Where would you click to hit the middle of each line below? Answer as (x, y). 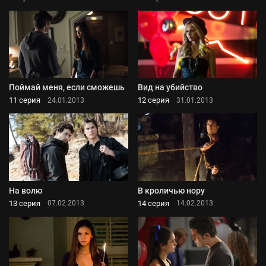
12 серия (153, 100)
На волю (26, 190)
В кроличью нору (171, 190)
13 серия (25, 203)
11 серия (25, 100)
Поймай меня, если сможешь (67, 88)
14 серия (153, 203)
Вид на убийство (170, 88)
